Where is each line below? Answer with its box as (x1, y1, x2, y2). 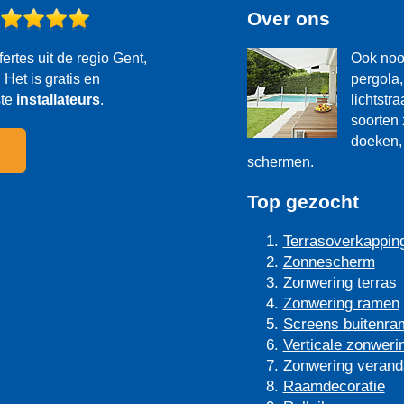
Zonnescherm (282, 253, 375, 271)
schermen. (246, 154, 314, 170)
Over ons (246, 8, 330, 30)
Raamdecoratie (282, 378, 385, 396)
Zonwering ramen (282, 295, 399, 313)
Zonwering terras (282, 274, 397, 292)
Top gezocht (246, 191, 359, 213)
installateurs (16, 92, 100, 108)
